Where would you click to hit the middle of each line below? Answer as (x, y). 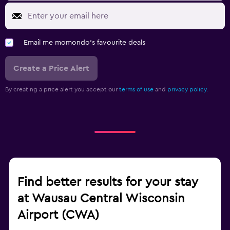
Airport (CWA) (58, 215)
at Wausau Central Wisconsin (101, 199)
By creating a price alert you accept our (62, 90)
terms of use (136, 90)
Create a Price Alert (51, 69)
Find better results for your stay (108, 183)
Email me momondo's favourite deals (84, 43)
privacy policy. (188, 90)
